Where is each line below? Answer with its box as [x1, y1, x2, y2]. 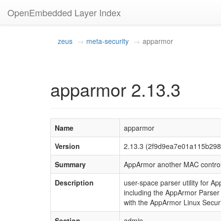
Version [55, 141, 80, 151]
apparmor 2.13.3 [50, 76, 181, 102]
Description [55, 178, 94, 187]
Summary [55, 159, 86, 169]
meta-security [86, 36, 129, 46]
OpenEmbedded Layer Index [7, 6, 121, 19]
